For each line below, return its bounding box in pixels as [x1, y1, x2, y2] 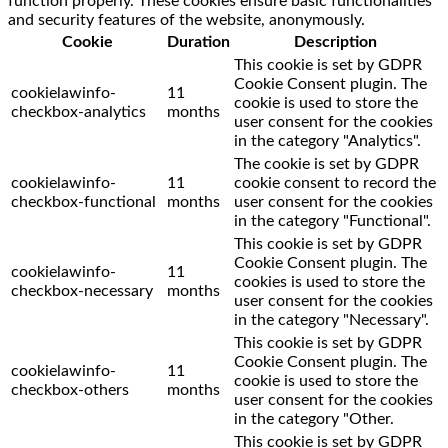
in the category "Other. [234, 410, 394, 427]
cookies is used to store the [234, 273, 425, 290]
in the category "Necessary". [234, 311, 429, 328]
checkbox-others [11, 381, 129, 398]
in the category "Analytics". [234, 132, 421, 149]
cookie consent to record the [234, 174, 436, 191]
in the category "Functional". [234, 212, 431, 229]
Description [294, 33, 377, 50]
